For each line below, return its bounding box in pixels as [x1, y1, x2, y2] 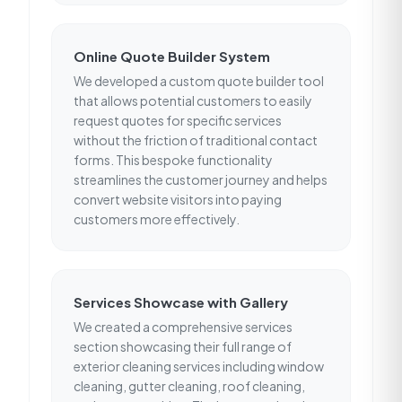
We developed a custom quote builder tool [74, 73, 324, 89]
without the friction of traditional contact [74, 132, 318, 148]
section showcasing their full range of [74, 338, 292, 354]
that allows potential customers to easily [74, 92, 312, 109]
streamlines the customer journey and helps [74, 171, 328, 188]
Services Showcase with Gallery [74, 293, 288, 310]
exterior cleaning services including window [74, 358, 324, 374]
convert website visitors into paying [74, 191, 282, 207]
